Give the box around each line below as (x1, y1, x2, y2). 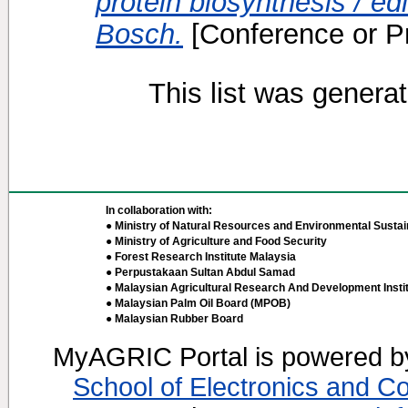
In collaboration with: (106, 204, 212, 217)
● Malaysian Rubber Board (106, 312, 243, 325)
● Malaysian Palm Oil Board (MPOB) (106, 297, 291, 310)
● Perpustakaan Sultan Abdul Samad (106, 266, 295, 279)
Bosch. (96, 17, 183, 49)
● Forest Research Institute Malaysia (106, 250, 296, 263)
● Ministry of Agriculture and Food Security (106, 235, 327, 248)
